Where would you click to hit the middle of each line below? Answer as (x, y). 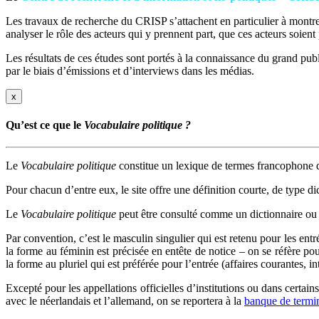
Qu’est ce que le (45, 125)
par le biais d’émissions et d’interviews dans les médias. (130, 70)
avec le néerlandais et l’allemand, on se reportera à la (125, 301)
